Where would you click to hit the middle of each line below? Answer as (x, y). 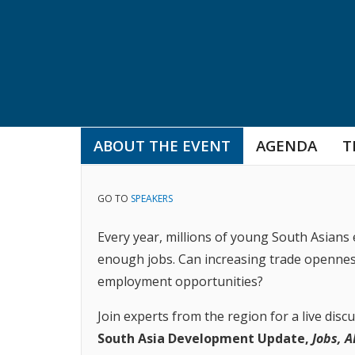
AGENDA (286, 145)
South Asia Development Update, (205, 339)
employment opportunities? (180, 282)
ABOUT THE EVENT (162, 145)
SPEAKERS (152, 198)
